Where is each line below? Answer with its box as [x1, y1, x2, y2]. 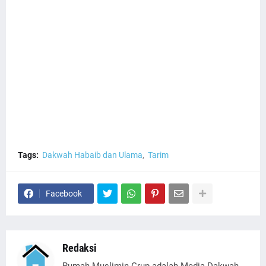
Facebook [46, 189, 82, 198]
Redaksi [62, 242, 97, 254]
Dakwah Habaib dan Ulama [42, 150, 142, 160]
